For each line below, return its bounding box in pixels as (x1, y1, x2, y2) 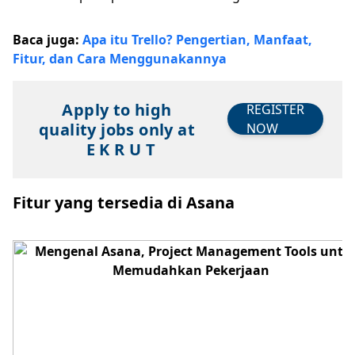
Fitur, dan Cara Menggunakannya (13, 49, 227, 67)
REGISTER (246, 100, 304, 118)
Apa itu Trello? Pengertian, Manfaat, (82, 30, 312, 48)
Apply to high (62, 98, 172, 120)
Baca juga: (13, 30, 82, 48)
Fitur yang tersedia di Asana (13, 191, 235, 213)
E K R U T (86, 138, 156, 160)
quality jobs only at (39, 118, 195, 140)
